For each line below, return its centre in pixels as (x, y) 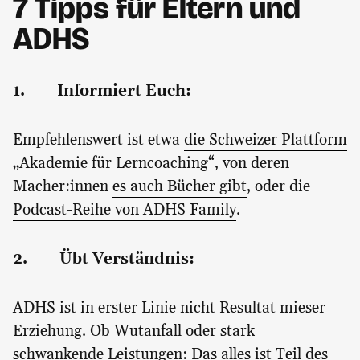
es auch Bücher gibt (180, 187)
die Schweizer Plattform (266, 141)
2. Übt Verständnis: (104, 260)
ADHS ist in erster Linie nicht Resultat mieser (169, 309)
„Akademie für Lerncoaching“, (116, 164)
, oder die (278, 187)
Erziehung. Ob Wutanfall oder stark (134, 332)
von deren (254, 164)
